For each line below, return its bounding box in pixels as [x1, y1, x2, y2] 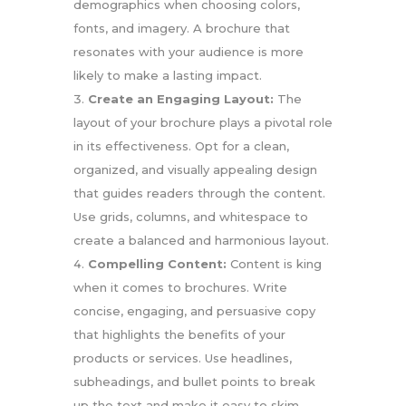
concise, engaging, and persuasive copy [72, 304, 315, 319]
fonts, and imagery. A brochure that [72, 21, 290, 36]
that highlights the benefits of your [72, 327, 285, 343]
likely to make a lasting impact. [72, 68, 262, 83]
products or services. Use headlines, [72, 351, 292, 366]
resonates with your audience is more [72, 44, 304, 60]
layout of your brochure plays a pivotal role [72, 115, 333, 130]
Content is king [226, 256, 322, 272]
